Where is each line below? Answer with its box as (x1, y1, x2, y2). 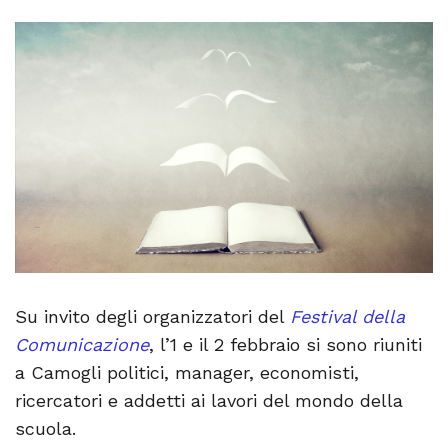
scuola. (15, 417, 76, 439)
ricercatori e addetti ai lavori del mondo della (15, 389, 403, 411)
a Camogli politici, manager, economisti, (15, 361, 359, 383)
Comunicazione (15, 333, 149, 355)
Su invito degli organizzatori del (15, 305, 290, 327)
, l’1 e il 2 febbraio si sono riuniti (149, 333, 422, 355)
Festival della (290, 305, 405, 327)
